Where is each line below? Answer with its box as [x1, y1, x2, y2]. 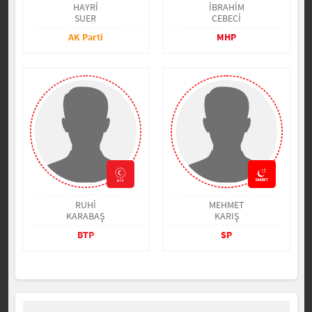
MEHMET [208, 198, 244, 211]
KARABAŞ [66, 210, 105, 222]
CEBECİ [212, 11, 242, 24]
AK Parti [68, 30, 103, 43]
